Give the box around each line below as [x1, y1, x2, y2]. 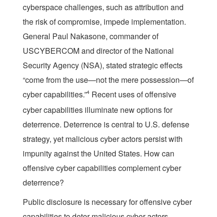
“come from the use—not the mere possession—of [23, 74, 194, 85]
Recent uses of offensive [90, 88, 176, 100]
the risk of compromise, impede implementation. [23, 15, 186, 27]
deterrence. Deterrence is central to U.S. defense [23, 118, 189, 130]
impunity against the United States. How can [23, 147, 174, 159]
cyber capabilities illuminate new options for [23, 104, 172, 115]
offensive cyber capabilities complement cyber [23, 162, 181, 173]
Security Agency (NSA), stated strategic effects [23, 59, 183, 71]
